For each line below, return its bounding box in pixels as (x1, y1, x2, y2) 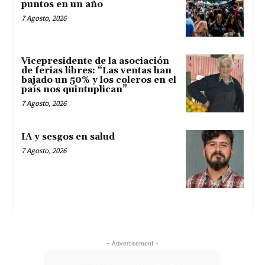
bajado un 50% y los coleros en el (21, 75, 176, 86)
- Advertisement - (106, 239, 159, 247)
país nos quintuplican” (21, 84, 127, 96)
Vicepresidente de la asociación (21, 56, 169, 67)
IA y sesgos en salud (21, 131, 115, 143)
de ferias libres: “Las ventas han (21, 65, 172, 77)
